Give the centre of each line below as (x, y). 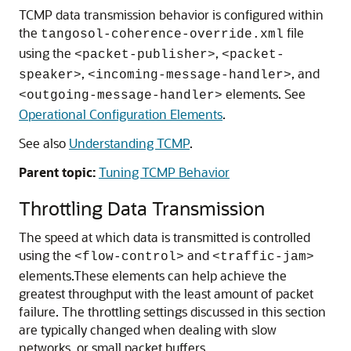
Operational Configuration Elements (121, 114)
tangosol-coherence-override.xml (162, 34)
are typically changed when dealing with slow (148, 329)
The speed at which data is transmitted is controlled (165, 237)
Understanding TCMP (129, 143)
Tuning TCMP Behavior (164, 172)
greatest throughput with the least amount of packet (166, 293)
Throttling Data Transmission (142, 208)
